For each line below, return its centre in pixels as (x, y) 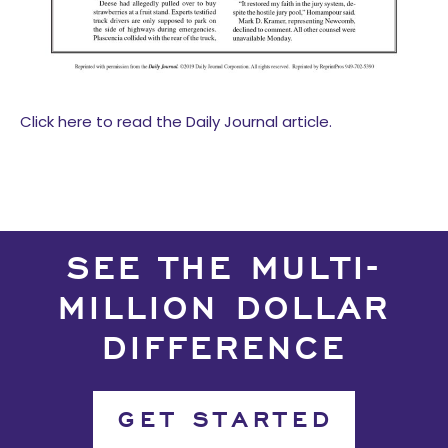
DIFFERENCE (224, 351)
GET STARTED (227, 421)
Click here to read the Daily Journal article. (176, 122)
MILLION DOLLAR (224, 311)
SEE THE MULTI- (224, 271)
